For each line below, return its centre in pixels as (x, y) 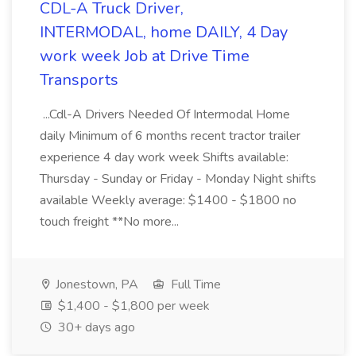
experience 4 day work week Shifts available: (164, 157)
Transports (79, 80)
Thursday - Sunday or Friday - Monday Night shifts (178, 179)
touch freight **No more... (111, 222)
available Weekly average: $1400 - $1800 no (168, 200)
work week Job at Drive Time (145, 56)
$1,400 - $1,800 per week (132, 306)
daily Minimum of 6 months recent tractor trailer (170, 136)
